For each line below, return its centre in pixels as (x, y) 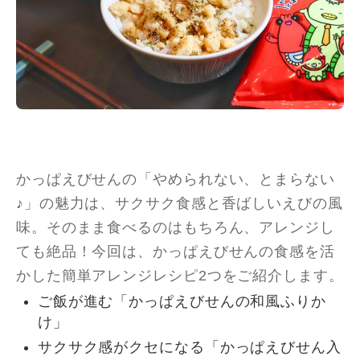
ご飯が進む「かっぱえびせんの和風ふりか (182, 302)
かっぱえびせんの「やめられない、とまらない (176, 179)
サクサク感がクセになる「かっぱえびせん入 (189, 347)
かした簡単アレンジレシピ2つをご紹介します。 (180, 275)
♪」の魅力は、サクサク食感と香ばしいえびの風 (180, 203)
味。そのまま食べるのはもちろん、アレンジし (176, 227)
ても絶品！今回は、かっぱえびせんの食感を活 (176, 251)
